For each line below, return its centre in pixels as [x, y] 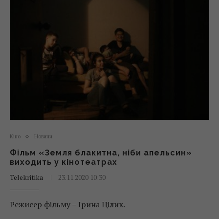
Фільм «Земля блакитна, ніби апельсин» [101, 153]
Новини [43, 136]
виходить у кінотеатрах [64, 162]
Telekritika [26, 177]
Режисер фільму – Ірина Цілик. [67, 204]
